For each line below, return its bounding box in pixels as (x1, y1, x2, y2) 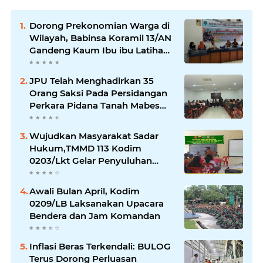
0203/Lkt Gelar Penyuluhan (29, 154, 152, 166)
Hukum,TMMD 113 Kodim (29, 142, 141, 154)
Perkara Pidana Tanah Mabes (29, 99, 160, 111)
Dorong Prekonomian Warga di (29, 19, 170, 31)
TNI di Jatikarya (29, 112, 99, 123)
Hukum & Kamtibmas (29, 167, 127, 178)
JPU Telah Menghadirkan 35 (29, 75, 154, 86)
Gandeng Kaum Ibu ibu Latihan (29, 44, 169, 56)
